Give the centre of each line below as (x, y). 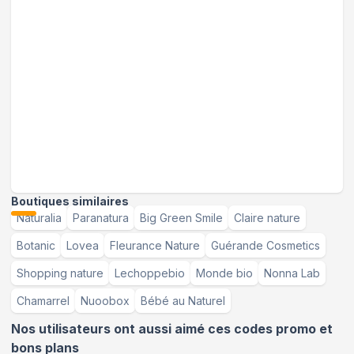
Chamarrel (43, 301)
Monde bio (224, 273)
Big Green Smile (181, 218)
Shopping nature (60, 273)
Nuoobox (105, 301)
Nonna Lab (292, 273)
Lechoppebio (150, 273)
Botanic (36, 246)
